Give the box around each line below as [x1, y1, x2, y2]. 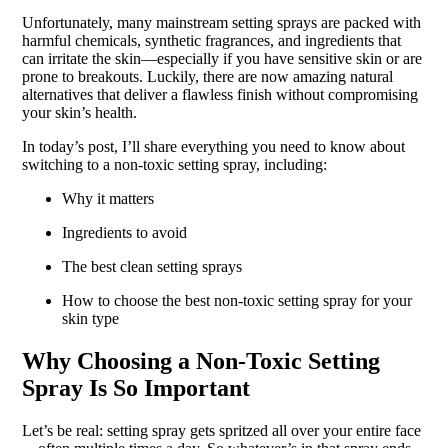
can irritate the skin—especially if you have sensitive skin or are [21, 49, 422, 67]
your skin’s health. [21, 103, 137, 121]
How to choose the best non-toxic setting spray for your [61, 291, 412, 309]
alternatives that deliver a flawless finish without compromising [21, 85, 418, 103]
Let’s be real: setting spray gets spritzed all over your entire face [21, 421, 421, 439]
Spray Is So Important [21, 374, 250, 401]
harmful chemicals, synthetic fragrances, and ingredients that [21, 31, 401, 49]
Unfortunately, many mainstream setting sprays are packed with [21, 13, 421, 31]
